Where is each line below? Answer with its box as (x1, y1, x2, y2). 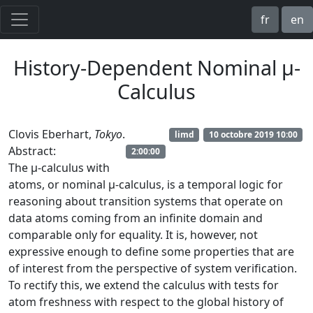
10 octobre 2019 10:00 (208, 128, 298, 140)
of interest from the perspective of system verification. (8, 261, 297, 276)
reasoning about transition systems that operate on (8, 194, 283, 209)
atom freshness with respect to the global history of (8, 294, 284, 310)
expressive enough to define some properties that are (8, 244, 294, 259)
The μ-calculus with (8, 160, 110, 175)
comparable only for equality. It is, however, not (8, 227, 258, 242)
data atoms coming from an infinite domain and (8, 210, 263, 226)
